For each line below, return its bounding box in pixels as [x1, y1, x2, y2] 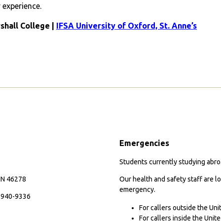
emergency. [119, 185, 155, 193]
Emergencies [119, 138, 169, 147]
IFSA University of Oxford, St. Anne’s [56, 21, 197, 30]
